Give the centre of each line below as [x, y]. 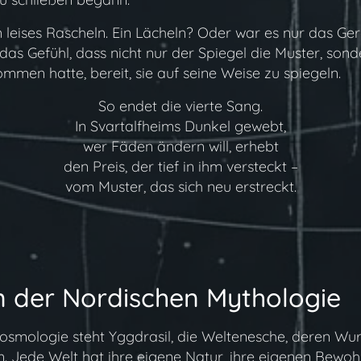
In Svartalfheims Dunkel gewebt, [180, 126]
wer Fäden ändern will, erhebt [180, 146]
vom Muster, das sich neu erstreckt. [180, 187]
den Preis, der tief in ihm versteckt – [180, 166]
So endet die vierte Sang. [180, 106]
